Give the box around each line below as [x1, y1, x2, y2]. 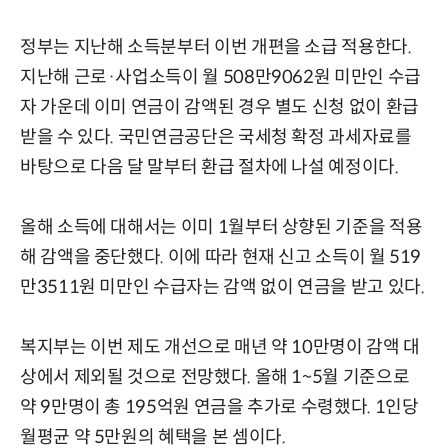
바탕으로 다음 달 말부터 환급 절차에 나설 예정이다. [20, 155, 399, 178]
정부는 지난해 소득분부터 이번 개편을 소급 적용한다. [20, 35, 412, 58]
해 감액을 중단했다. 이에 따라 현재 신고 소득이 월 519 [20, 245, 422, 268]
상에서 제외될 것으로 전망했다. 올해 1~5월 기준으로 [20, 365, 410, 388]
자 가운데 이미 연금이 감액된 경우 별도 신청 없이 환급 [20, 95, 419, 118]
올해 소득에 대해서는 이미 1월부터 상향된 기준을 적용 [20, 215, 423, 238]
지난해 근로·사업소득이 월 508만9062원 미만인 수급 [20, 65, 421, 88]
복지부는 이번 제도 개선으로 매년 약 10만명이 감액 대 [20, 335, 420, 358]
